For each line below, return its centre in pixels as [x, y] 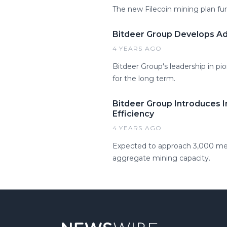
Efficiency [133, 114]
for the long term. [144, 79]
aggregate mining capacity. [161, 158]
